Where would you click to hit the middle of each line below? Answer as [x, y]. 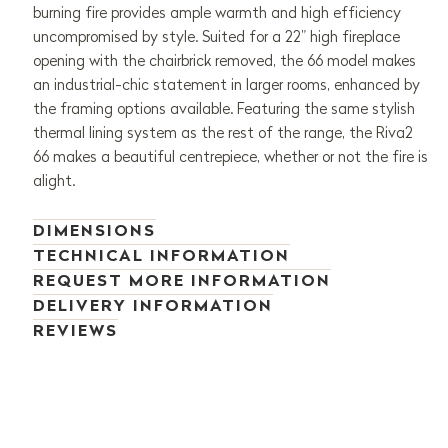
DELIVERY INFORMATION [152, 305]
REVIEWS [75, 330]
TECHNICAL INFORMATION [161, 255]
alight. [53, 181]
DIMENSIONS [94, 230]
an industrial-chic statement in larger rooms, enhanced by [226, 85]
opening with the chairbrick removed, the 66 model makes [224, 61]
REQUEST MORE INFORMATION [181, 280]
